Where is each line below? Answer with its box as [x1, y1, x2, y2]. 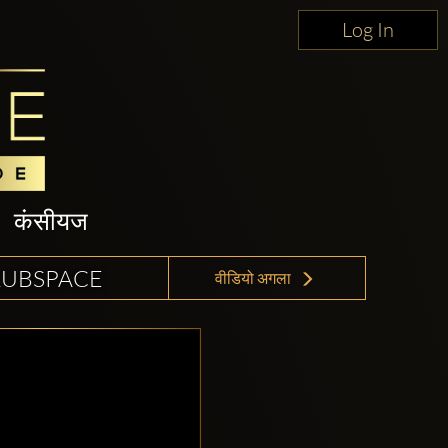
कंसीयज [14, 205, 88, 237]
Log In [342, 17, 394, 42]
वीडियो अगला [214, 268, 294, 289]
